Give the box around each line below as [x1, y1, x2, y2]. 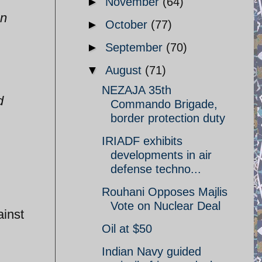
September [105, 41, 166, 54]
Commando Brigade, [111, 98, 218, 111]
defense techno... [111, 163, 201, 175]
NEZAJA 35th [102, 84, 171, 96]
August [105, 64, 145, 77]
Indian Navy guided [102, 245, 201, 258]
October [105, 18, 151, 31]
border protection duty [111, 112, 225, 125]
